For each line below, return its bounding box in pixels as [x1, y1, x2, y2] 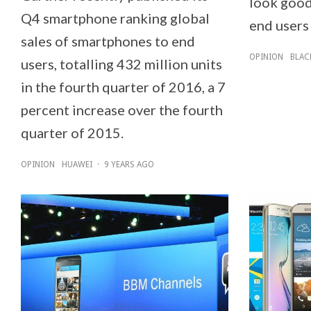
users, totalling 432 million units [21, 55, 222, 72]
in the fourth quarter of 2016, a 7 [21, 78, 226, 95]
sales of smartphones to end [21, 32, 195, 49]
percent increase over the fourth [21, 101, 223, 118]
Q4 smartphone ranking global [21, 9, 210, 26]
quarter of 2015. [21, 124, 124, 141]
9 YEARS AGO [104, 159, 154, 169]
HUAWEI [62, 159, 92, 169]
